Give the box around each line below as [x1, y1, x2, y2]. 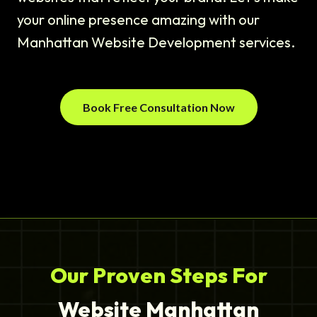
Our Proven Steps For [50, 262, 267, 289]
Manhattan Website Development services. [17, 33, 295, 52]
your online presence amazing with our [17, 11, 260, 29]
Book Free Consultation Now [82, 100, 235, 115]
